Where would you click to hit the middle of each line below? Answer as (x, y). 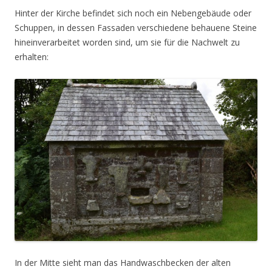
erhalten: (32, 57)
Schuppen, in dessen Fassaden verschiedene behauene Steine (136, 28)
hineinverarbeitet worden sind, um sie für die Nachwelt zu (127, 42)
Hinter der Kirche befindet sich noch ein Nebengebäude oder (133, 13)
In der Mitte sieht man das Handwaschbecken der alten (123, 262)
